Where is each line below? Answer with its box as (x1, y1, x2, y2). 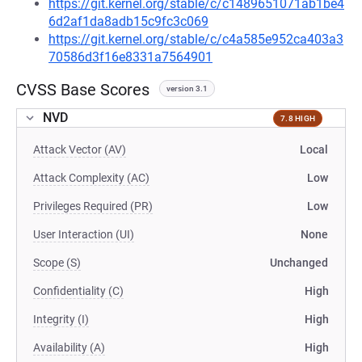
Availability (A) (33, 341, 105, 354)
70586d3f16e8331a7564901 (48, 49, 213, 65)
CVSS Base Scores (16, 80, 149, 99)
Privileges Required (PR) (33, 200, 153, 213)
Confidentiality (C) (33, 284, 124, 297)
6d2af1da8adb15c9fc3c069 (48, 14, 208, 29)
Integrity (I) (33, 313, 89, 326)
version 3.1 (166, 84, 208, 93)
